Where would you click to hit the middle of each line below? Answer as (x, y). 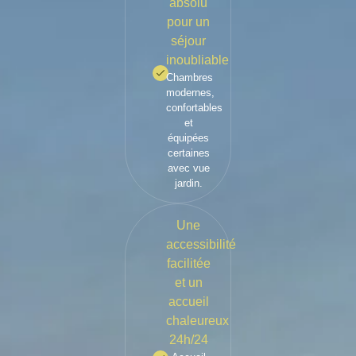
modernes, (190, 92)
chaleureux (197, 320)
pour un (188, 21)
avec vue (188, 168)
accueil (188, 301)
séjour (188, 41)
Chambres (189, 77)
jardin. (188, 183)
